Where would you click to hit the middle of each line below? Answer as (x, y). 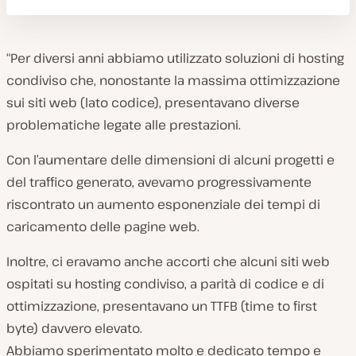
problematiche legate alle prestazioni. (124, 125)
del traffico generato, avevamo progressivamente (159, 182)
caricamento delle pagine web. (103, 227)
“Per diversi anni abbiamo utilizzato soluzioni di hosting (175, 58)
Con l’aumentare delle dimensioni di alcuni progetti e (170, 160)
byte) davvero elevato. (74, 329)
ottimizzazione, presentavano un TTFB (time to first (162, 306)
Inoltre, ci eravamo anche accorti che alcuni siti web (168, 262)
